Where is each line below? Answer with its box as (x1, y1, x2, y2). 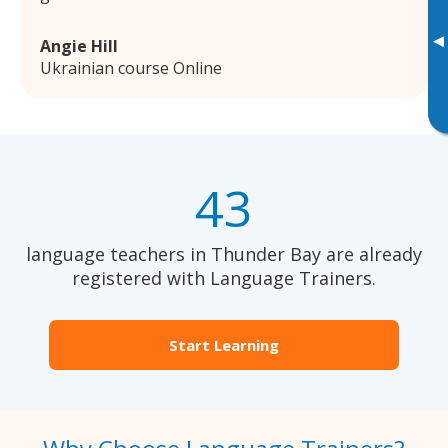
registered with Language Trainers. (72, 266, 376, 291)
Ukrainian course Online (40, 57, 222, 80)
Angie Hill (40, 35, 118, 58)
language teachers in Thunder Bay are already (26, 242, 422, 267)
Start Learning (169, 335, 279, 356)
